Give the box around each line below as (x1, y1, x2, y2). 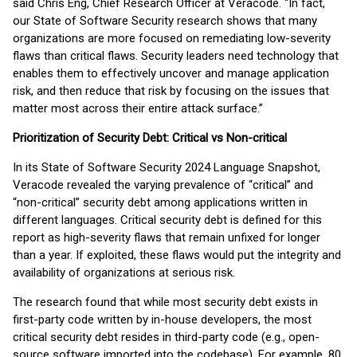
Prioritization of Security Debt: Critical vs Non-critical (13, 131, 287, 145)
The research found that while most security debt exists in (13, 295, 318, 309)
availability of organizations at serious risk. (13, 265, 235, 280)
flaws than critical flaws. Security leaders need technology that (13, 49, 339, 63)
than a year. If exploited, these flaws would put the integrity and (13, 248, 341, 262)
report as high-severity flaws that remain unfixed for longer (13, 230, 320, 245)
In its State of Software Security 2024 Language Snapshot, (13, 160, 320, 175)
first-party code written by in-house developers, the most (13, 312, 312, 327)
